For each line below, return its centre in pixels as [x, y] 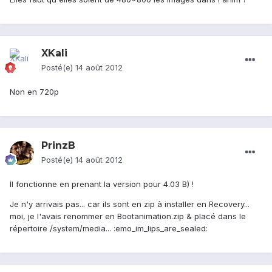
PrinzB [58, 146]
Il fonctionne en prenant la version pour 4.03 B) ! [102, 184]
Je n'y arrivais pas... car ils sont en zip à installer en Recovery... [130, 204]
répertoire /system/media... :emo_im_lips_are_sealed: [109, 229]
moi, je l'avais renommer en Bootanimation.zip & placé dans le [128, 216]
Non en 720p [34, 92]
